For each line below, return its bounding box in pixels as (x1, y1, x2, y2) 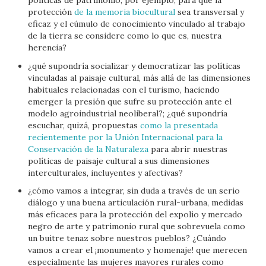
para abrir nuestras (148, 143, 228, 154)
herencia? (28, 42, 67, 53)
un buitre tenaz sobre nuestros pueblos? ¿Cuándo (28, 233, 227, 243)
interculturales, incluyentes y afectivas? (28, 167, 183, 178)
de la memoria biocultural (74, 7, 176, 17)
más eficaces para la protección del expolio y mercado (28, 209, 243, 220)
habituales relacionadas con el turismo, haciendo (28, 84, 220, 95)
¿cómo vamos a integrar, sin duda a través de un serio (28, 185, 240, 196)
